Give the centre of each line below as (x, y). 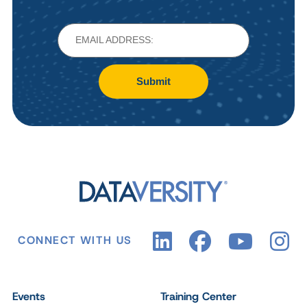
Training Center (198, 296)
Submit (153, 81)
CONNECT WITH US (75, 241)
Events (29, 296)
